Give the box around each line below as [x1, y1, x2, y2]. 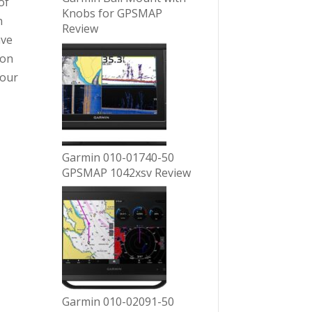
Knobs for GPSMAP [62, 6, 163, 22]
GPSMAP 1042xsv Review [62, 165, 192, 181]
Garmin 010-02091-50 [62, 294, 175, 310]
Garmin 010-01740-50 [62, 150, 175, 166]
